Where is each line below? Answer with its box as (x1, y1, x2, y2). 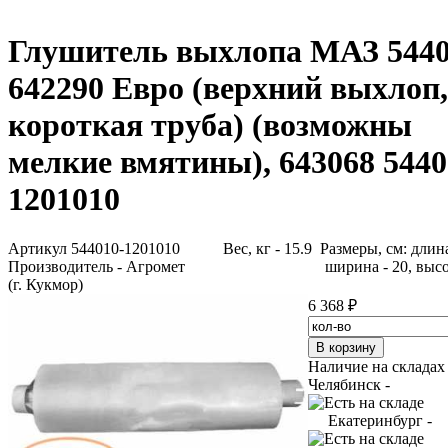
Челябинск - (308, 375, 390, 393)
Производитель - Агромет (8, 257, 185, 275)
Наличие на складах (308, 357, 445, 375)
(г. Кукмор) (8, 275, 83, 293)
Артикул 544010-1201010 (8, 239, 180, 257)
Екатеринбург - (328, 411, 432, 429)
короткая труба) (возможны (8, 107, 412, 144)
